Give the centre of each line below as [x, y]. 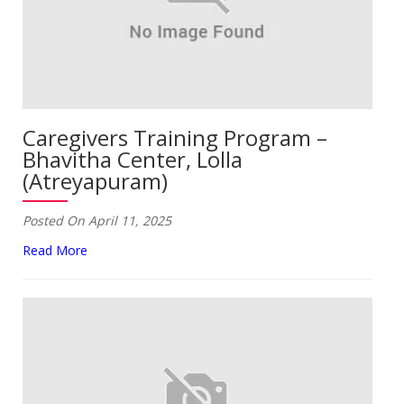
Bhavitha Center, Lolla [133, 159]
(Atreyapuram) [95, 180]
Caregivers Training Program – [175, 137]
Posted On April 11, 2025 [97, 220]
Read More [55, 250]
